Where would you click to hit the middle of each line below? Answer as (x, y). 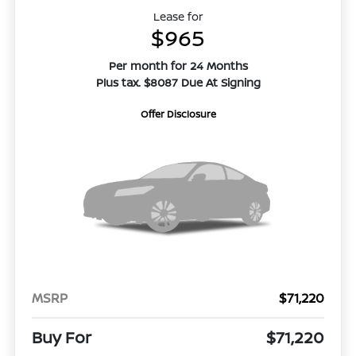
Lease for (178, 17)
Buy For (61, 338)
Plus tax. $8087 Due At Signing (178, 83)
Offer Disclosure (178, 114)
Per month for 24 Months (178, 66)
